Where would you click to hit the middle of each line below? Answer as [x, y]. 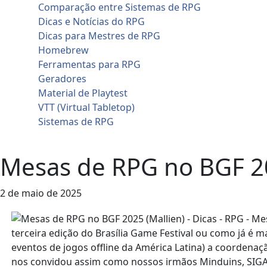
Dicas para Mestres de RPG [99, 36]
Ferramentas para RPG [89, 64]
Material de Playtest [83, 93]
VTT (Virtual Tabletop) [86, 107]
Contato [37, 136]
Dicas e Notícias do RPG [91, 21]
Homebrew [63, 50]
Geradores [62, 79]
